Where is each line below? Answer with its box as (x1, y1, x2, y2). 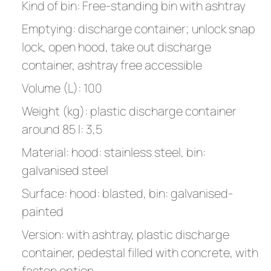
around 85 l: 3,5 (22, 121, 102, 137)
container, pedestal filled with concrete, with (22, 244, 258, 261)
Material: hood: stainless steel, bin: (22, 144, 206, 160)
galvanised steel (22, 162, 108, 178)
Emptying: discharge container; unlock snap (22, 21, 255, 37)
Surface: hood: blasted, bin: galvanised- (22, 185, 233, 201)
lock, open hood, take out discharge (22, 39, 211, 55)
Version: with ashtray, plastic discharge (22, 226, 229, 243)
